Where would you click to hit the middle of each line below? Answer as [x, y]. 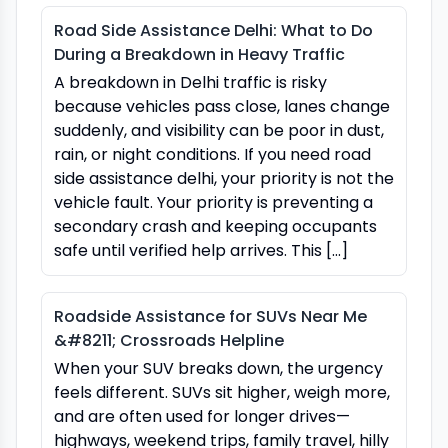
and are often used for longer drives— [202, 416]
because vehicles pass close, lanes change [222, 106]
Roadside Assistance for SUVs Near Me [210, 316]
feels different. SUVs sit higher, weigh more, [222, 392]
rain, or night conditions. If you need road [212, 154]
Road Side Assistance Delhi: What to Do [213, 30]
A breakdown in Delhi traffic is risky [190, 82]
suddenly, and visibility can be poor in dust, [219, 130]
